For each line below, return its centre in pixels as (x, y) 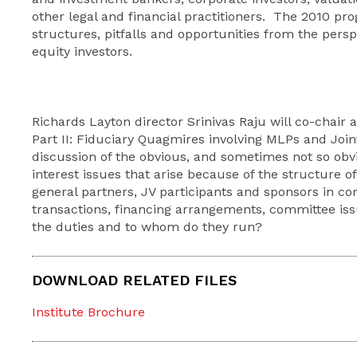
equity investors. (82, 51)
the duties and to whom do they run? (147, 227)
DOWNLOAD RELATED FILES (134, 280)
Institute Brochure (88, 312)
